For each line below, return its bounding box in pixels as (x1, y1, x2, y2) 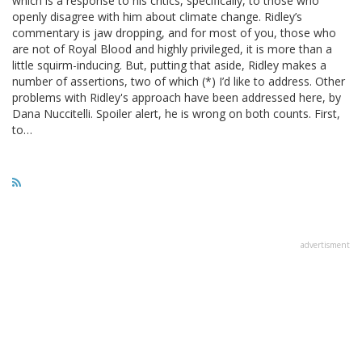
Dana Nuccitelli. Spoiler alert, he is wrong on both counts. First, (12, 105, 340, 121)
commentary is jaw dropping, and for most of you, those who (12, 24, 336, 40)
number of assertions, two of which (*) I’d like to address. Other (12, 73, 345, 89)
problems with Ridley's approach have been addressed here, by (12, 89, 341, 105)
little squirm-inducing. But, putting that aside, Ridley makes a (12, 57, 326, 73)
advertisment (301, 238, 350, 250)
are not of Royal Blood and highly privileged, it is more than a (12, 40, 332, 57)
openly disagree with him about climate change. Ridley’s (12, 8, 302, 24)
